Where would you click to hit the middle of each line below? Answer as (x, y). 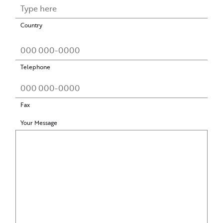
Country (32, 25)
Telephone (36, 67)
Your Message (39, 123)
